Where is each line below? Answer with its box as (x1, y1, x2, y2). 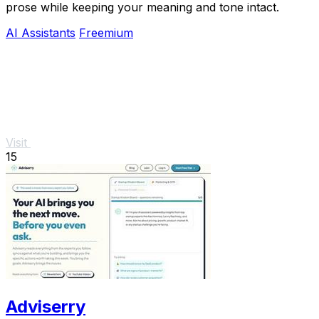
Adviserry (6, 296, 85, 318)
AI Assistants (6, 26, 75, 41)
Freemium (79, 26, 133, 41)
